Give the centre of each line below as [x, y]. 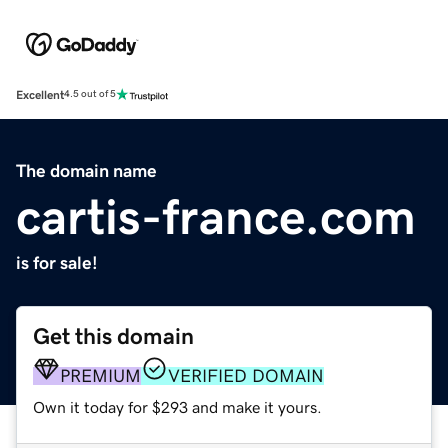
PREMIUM [100, 375]
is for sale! [57, 262]
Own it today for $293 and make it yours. [177, 406]
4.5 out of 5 [90, 94]
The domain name [86, 170]
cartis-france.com [216, 216]
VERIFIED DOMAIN [246, 375]
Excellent [40, 94]
